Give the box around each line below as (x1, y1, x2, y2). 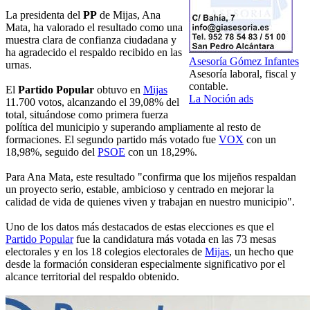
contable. (189, 80, 228, 93)
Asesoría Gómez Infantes (189, 55, 299, 68)
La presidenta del (6, 9, 83, 21)
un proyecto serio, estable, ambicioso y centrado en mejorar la (6, 183, 274, 196)
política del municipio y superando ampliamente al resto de (6, 121, 261, 134)
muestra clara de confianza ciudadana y (6, 34, 176, 46)
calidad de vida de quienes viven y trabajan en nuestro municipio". (6, 196, 295, 208)
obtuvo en (94, 84, 143, 96)
